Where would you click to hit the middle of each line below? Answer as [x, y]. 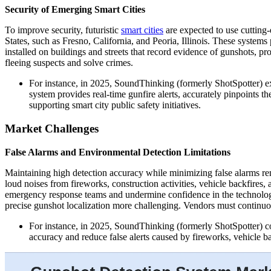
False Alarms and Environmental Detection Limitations [118, 152]
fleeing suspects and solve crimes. [69, 63]
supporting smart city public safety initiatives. [115, 105]
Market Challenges [52, 129]
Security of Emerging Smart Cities [75, 10]
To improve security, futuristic [63, 30]
